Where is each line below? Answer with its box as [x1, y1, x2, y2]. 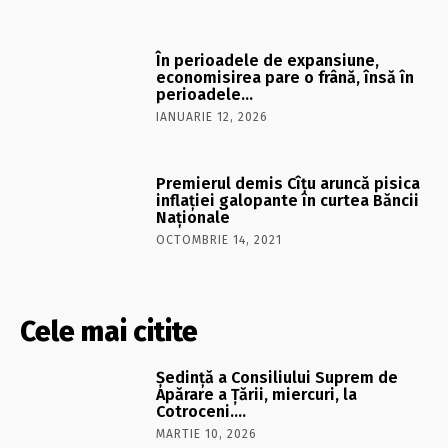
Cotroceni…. [156, 401, 247, 421]
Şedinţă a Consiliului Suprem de [156, 367, 399, 387]
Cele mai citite [20, 314, 198, 348]
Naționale [156, 207, 231, 227]
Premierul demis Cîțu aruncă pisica [156, 173, 421, 193]
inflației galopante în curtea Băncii [156, 190, 420, 210]
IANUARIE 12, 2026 [156, 109, 269, 124]
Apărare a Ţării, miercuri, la [156, 384, 358, 404]
